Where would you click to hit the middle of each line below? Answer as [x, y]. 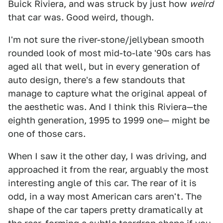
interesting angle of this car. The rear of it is [102, 183]
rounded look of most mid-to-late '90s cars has [110, 53]
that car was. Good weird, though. [81, 17]
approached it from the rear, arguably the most [108, 169]
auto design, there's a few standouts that [97, 80]
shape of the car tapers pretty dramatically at [106, 210]
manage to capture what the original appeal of [108, 93]
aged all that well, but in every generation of [104, 66]
